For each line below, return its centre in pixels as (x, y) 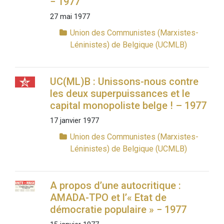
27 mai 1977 (70, 17)
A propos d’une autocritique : (115, 186)
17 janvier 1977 (74, 121)
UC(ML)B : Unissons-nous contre (124, 82)
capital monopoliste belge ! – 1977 (128, 106)
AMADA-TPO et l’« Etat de (108, 198)
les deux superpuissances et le (120, 94)
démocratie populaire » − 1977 (118, 210)
